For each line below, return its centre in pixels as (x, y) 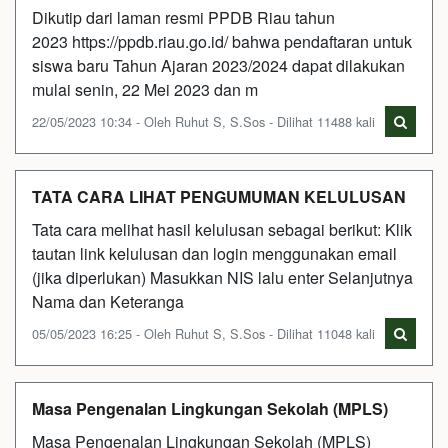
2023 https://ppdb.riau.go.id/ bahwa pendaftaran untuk (222, 41)
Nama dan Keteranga (108, 301)
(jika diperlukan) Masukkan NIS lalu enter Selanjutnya (222, 277)
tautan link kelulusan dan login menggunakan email (214, 253)
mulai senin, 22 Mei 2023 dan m (145, 89)
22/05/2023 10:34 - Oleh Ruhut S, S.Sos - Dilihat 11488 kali (203, 121)
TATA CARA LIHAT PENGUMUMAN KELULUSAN (219, 196)
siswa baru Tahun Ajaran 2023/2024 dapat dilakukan (218, 65)
